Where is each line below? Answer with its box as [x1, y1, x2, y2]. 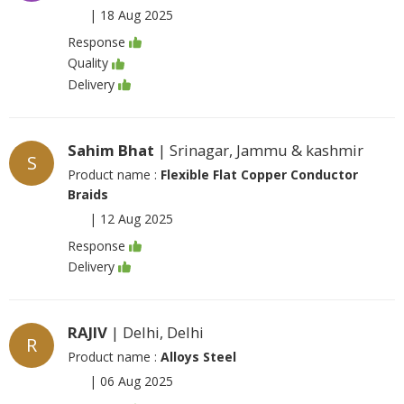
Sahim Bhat [68, 139, 154, 161]
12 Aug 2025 [100, 209, 173, 227]
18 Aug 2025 [100, 6, 173, 23]
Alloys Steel [161, 348, 236, 366]
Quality [68, 54, 108, 72]
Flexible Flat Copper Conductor [161, 165, 358, 183]
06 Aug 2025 [100, 372, 173, 390]
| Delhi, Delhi [107, 322, 204, 344]
